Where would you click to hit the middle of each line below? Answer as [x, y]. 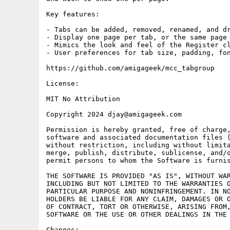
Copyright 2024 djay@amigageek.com [114, 114]
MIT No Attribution [83, 99]
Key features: [73, 14]
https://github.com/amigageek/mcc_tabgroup [130, 68]
